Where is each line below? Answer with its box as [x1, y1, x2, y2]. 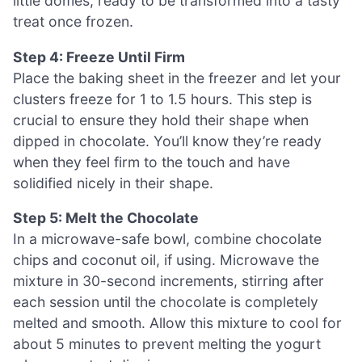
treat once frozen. [13, 13, 133, 30]
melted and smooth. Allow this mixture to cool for [13, 314, 342, 332]
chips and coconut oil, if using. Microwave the [13, 251, 319, 269]
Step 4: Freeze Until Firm [13, 48, 185, 65]
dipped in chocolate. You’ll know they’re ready [13, 132, 322, 149]
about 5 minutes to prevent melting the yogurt [13, 335, 321, 353]
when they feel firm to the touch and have [13, 153, 290, 170]
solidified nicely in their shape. [13, 174, 213, 192]
